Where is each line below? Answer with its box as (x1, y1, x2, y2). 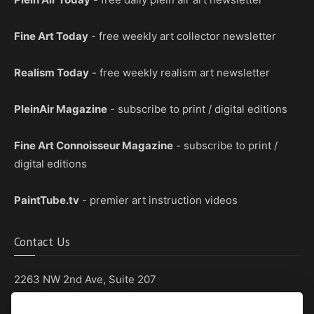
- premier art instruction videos (79, 193, 238, 207)
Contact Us (14, 233, 70, 250)
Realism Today (14, 65, 89, 79)
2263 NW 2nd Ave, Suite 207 (14, 272, 156, 286)
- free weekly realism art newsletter (89, 65, 270, 79)
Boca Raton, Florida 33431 (14, 290, 146, 304)
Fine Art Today (14, 29, 88, 43)
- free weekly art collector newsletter (88, 29, 276, 43)
